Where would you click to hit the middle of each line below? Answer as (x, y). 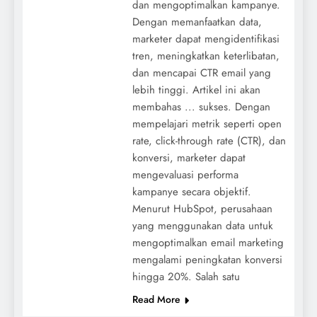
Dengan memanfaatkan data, (197, 22)
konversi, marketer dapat (189, 157)
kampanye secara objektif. (191, 191)
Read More (156, 299)
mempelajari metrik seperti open (207, 123)
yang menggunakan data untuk (202, 225)
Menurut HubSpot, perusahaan (202, 208)
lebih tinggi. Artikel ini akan (196, 90)
